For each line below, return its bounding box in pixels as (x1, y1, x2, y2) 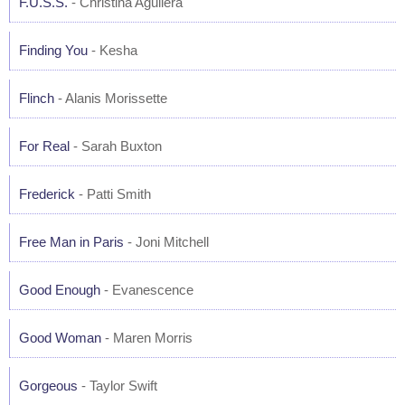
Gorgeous (19, 378, 78, 393)
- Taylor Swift (78, 378, 157, 393)
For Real (19, 138, 70, 154)
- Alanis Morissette (54, 90, 167, 106)
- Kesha (88, 42, 137, 58)
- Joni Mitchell (124, 234, 209, 250)
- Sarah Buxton (70, 138, 162, 154)
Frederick (19, 186, 75, 202)
